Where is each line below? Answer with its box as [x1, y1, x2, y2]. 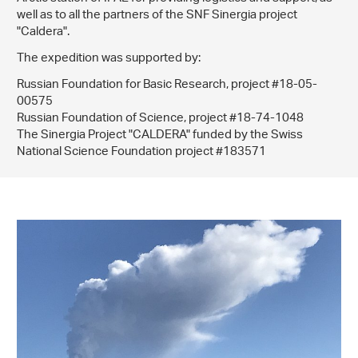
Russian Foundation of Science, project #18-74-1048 [17, 106, 304, 132]
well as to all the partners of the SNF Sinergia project [17, 3, 297, 29]
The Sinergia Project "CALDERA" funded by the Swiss [17, 123, 303, 149]
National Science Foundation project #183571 [17, 140, 266, 165]
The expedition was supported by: [17, 46, 201, 72]
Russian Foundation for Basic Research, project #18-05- [17, 73, 317, 98]
